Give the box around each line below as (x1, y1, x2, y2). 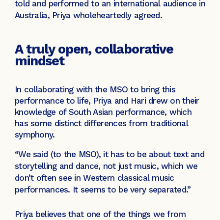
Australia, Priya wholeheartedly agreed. (15, 10, 165, 21)
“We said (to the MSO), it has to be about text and (15, 149, 204, 160)
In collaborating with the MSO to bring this (15, 84, 176, 95)
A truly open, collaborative (15, 41, 173, 57)
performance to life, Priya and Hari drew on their (15, 96, 202, 106)
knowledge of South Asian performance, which (15, 107, 192, 117)
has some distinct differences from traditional (15, 118, 188, 129)
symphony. (15, 130, 57, 140)
